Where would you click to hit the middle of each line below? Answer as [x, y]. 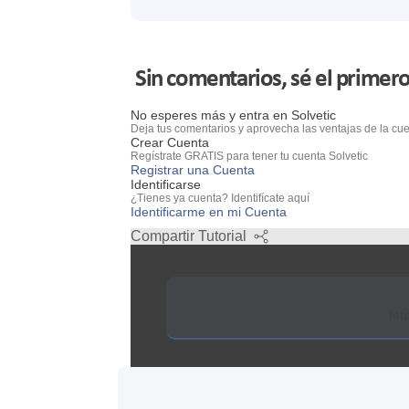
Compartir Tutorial [192, 236]
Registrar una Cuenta [193, 170]
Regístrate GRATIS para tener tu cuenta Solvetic [249, 157]
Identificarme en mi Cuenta [209, 212]
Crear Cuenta [170, 143]
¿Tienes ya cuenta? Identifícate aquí [220, 199]
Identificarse [166, 185]
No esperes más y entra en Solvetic [233, 115]
